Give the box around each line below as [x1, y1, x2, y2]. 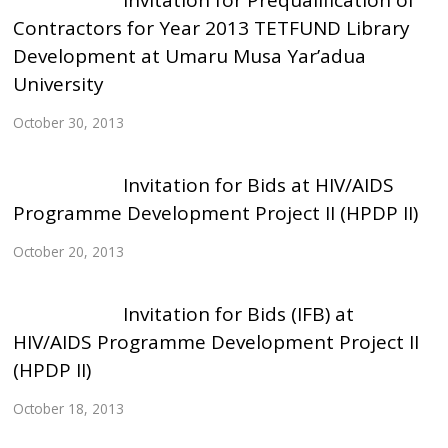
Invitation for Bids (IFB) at [122, 301, 354, 328]
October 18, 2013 [13, 398, 125, 418]
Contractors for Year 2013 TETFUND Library [13, 15, 411, 42]
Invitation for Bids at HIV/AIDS [122, 172, 394, 199]
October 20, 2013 [13, 241, 125, 261]
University [13, 71, 105, 98]
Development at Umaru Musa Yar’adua [13, 43, 367, 70]
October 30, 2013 [13, 112, 125, 132]
